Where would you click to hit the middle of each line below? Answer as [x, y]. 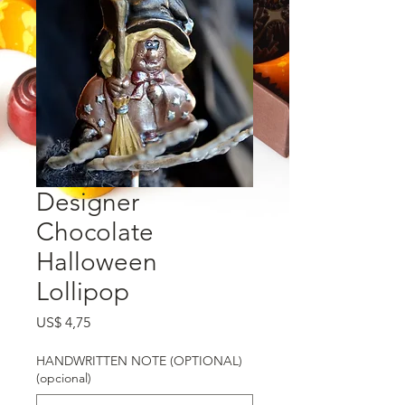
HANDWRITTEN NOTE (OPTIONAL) [139, 361]
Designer [88, 202]
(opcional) [64, 378]
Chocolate [95, 232]
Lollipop [83, 292]
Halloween [97, 262]
